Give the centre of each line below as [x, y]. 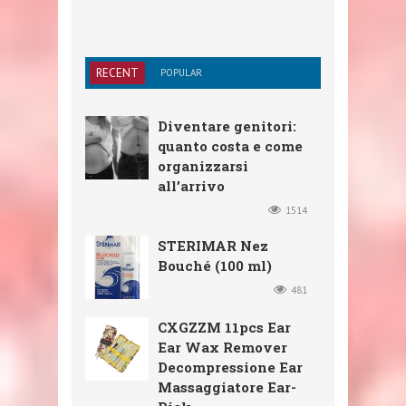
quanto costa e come [230, 146]
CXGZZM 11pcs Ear [224, 328]
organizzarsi [203, 166]
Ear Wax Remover [222, 348]
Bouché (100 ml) [215, 266]
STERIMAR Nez [213, 246]
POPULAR [181, 73]
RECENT [117, 73]
